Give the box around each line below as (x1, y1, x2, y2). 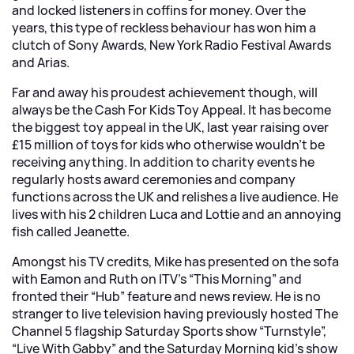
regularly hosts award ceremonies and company (12, 171, 296, 188)
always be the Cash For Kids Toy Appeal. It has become (12, 101, 331, 119)
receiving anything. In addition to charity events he (12, 153, 314, 171)
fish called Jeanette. (12, 223, 130, 240)
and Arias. (12, 54, 70, 71)
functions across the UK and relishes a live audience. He (12, 188, 338, 205)
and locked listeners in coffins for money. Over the (12, 2, 306, 19)
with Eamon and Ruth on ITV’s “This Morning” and (12, 270, 302, 288)
